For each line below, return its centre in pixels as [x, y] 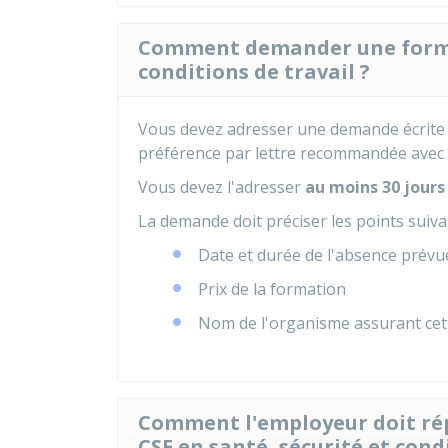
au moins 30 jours [375, 187]
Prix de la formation [272, 289]
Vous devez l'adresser [221, 187]
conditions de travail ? [254, 71]
